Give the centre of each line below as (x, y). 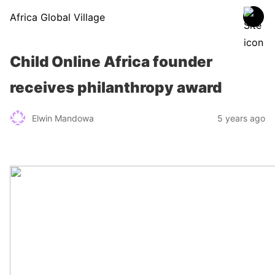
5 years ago (241, 118)
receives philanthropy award (116, 87)
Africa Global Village (57, 17)
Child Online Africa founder (111, 62)
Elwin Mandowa (63, 118)
